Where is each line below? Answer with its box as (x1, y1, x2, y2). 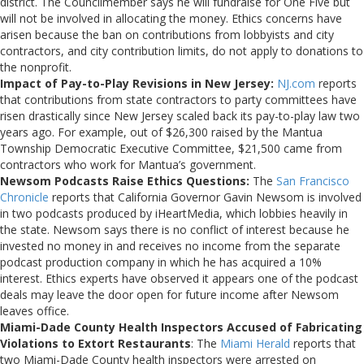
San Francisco (276, 172, 349, 188)
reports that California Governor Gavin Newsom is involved (49, 188, 362, 205)
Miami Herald (220, 335, 290, 351)
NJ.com (277, 75, 315, 91)
